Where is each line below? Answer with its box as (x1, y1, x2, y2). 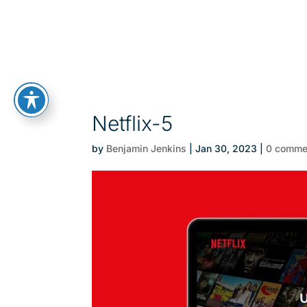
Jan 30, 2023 (195, 143, 258, 154)
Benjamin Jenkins (106, 143, 187, 154)
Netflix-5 (92, 111, 173, 136)
